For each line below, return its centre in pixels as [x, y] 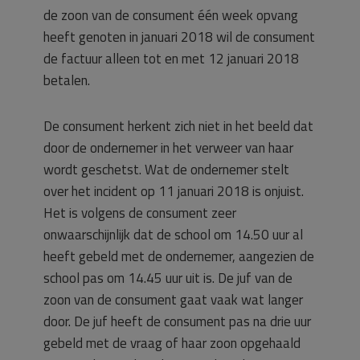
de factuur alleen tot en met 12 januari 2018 [171, 59]
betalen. [67, 80]
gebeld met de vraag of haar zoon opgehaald [172, 343]
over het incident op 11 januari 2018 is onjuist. [174, 191]
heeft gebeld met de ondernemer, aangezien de [179, 256]
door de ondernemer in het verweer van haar [168, 148]
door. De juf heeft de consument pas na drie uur [177, 321]
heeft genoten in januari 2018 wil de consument [179, 37]
